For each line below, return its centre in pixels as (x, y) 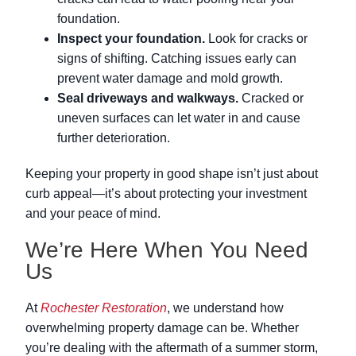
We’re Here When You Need (167, 250)
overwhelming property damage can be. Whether (162, 328)
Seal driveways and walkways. (148, 99)
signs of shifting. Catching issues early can (177, 59)
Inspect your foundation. (131, 39)
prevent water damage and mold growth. (170, 79)
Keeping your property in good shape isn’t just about (172, 174)
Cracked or (271, 99)
